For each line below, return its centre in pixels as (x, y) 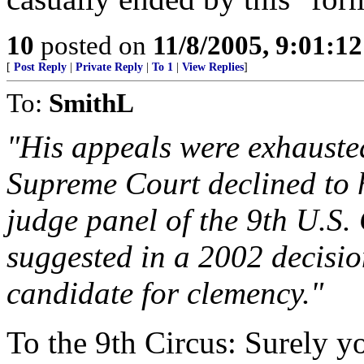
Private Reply (109, 67)
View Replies (213, 67)
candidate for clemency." (165, 293)
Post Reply (40, 67)
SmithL (91, 103)
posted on (93, 45)
